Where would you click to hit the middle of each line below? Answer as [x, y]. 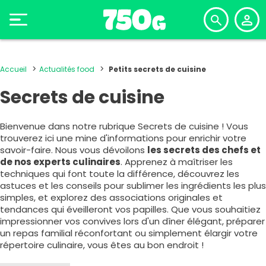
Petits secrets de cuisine [157, 69]
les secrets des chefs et [204, 150]
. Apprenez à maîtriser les [177, 162]
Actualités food [67, 69]
